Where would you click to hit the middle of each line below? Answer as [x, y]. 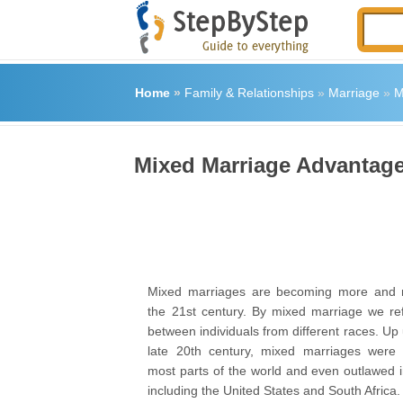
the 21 [167, 311]
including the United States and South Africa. [274, 390]
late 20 [169, 351]
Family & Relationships [249, 93]
